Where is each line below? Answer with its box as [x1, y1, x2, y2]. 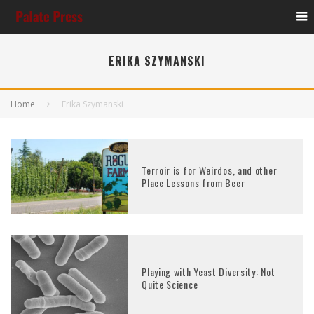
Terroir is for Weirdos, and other [142, 162, 278, 177]
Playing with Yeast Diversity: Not [142, 264, 275, 279]
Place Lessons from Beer [142, 175, 245, 190]
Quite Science [142, 276, 198, 292]
